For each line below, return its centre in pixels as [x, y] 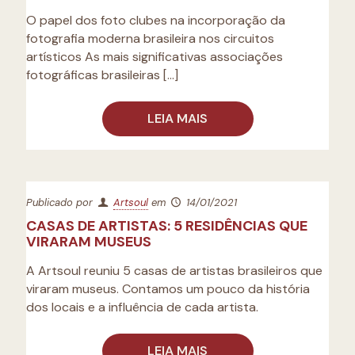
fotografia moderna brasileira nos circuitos [150, 38]
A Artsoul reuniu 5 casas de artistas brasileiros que [174, 271]
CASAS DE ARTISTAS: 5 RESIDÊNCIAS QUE [167, 226]
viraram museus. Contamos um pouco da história [168, 289]
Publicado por [61, 202]
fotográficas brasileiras [93, 75]
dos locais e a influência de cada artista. [142, 307]
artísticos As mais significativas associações [155, 57]
